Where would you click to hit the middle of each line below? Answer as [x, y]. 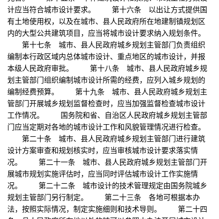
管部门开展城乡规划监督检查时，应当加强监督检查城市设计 [106, 103]
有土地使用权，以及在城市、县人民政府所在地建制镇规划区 [106, 21]
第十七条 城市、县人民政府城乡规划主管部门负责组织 [106, 44]
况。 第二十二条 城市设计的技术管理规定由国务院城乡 [107, 185]
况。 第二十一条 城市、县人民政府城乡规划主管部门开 [107, 162]
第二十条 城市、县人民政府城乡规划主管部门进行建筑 [106, 138]
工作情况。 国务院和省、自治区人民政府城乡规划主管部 [107, 115]
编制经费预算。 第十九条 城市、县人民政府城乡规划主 [107, 91]
